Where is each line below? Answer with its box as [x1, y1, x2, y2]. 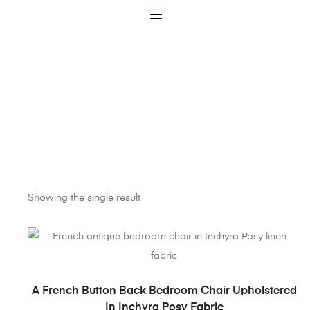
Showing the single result [28, 192, 140, 203]
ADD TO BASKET [133, 281, 205, 291]
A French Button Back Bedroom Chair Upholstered [31, 285, 297, 297]
